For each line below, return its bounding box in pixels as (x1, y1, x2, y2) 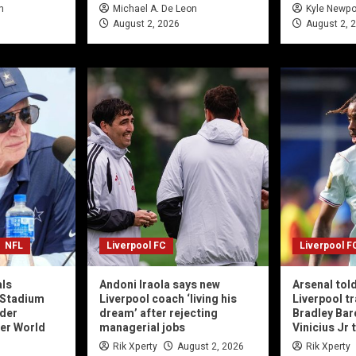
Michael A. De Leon (113, 2, 197, 17)
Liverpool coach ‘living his (99, 291, 237, 308)
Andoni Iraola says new (99, 277, 220, 294)
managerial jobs (99, 319, 185, 337)
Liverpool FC (106, 238, 166, 253)
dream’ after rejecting (99, 305, 218, 323)
